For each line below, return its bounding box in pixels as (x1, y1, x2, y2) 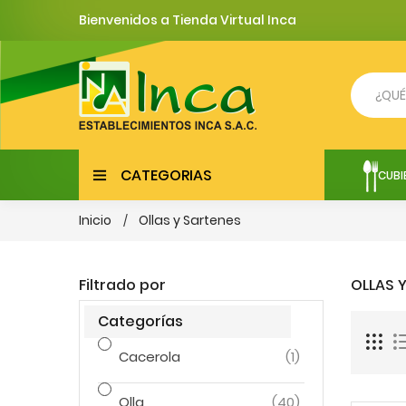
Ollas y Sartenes (139, 211, 241, 229)
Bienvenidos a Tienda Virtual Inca (79, 11, 296, 29)
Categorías (98, 311, 183, 332)
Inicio (79, 211, 111, 229)
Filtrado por (79, 275, 166, 295)
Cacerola (119, 347, 180, 366)
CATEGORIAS (121, 164, 212, 186)
